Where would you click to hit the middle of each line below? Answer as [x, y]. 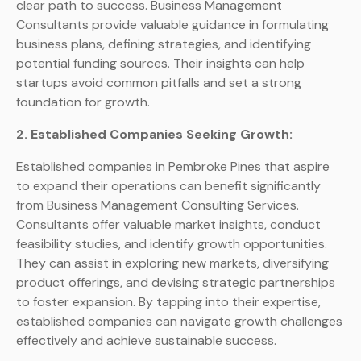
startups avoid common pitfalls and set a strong [159, 83]
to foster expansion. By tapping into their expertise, [168, 302]
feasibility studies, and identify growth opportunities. [172, 244]
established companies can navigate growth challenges [179, 322]
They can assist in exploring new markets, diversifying [172, 263]
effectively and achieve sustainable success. [146, 341]
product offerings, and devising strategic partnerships [176, 283]
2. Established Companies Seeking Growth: [154, 135]
